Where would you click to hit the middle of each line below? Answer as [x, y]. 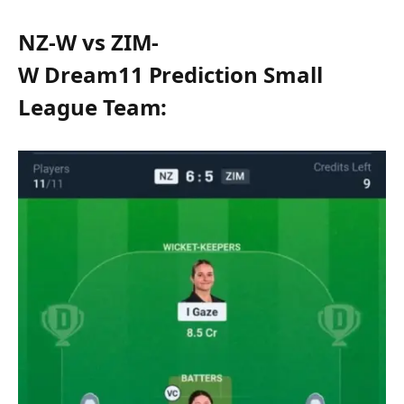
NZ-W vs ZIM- [89, 42]
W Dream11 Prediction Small [170, 75]
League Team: [93, 107]
